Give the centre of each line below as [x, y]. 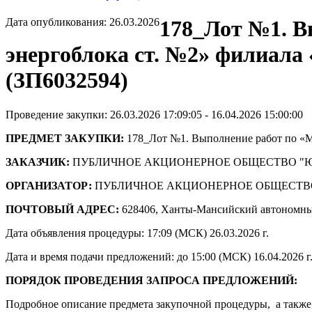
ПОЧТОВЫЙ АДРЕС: [62, 209]
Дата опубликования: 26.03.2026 [83, 22]
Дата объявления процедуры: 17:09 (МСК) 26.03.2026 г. [137, 233]
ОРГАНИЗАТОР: [49, 185]
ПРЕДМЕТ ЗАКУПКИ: [65, 138]
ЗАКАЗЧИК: [38, 162]
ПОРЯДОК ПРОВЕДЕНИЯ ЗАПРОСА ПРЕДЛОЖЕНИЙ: [151, 280]
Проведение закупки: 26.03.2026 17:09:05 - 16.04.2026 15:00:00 [154, 114]
